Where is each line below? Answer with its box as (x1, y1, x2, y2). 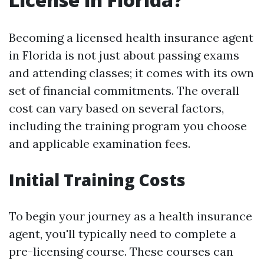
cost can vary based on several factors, (9, 101, 224, 115)
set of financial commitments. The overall (9, 83, 239, 98)
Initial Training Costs (9, 169, 186, 191)
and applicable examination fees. (9, 136, 190, 151)
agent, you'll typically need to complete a (9, 226, 236, 241)
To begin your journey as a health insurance (9, 209, 252, 223)
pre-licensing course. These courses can (9, 244, 233, 259)
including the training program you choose (9, 118, 247, 133)
